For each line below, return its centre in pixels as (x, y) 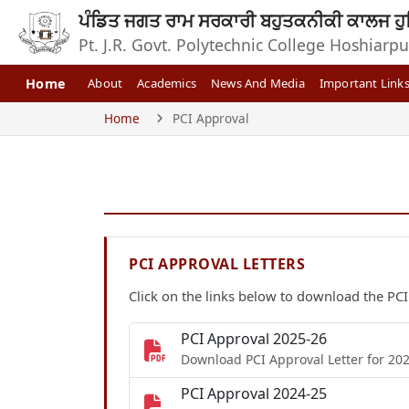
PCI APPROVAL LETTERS (217, 264)
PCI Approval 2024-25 (254, 393)
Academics (167, 83)
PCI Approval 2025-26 (254, 339)
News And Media (258, 83)
